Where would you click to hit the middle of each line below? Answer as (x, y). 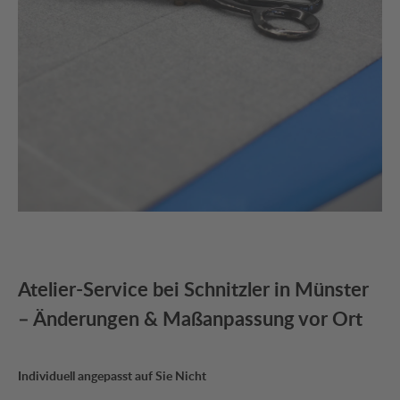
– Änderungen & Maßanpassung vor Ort (190, 319)
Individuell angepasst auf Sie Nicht (113, 376)
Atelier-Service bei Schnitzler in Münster (193, 289)
